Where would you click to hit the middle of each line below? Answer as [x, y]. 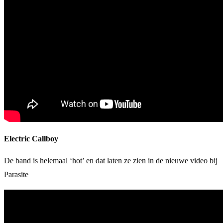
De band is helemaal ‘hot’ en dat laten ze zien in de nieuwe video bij [111, 160]
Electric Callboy [31, 138]
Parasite [16, 174]
